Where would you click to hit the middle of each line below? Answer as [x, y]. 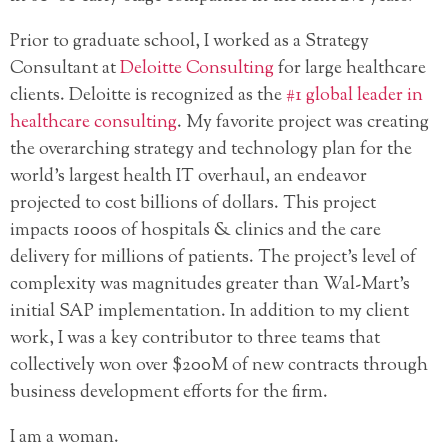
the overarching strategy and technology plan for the [211, 150]
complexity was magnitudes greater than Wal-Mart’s [210, 285]
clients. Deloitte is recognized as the [148, 96]
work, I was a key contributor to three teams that [195, 339]
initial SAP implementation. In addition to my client [209, 312]
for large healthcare [350, 69]
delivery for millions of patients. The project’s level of [213, 258]
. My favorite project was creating [303, 123]
